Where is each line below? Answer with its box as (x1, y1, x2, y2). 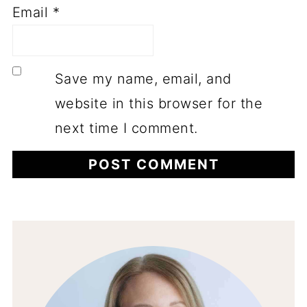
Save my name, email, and (54, 71, 232, 88)
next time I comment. (54, 120, 198, 137)
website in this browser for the (54, 95, 263, 112)
